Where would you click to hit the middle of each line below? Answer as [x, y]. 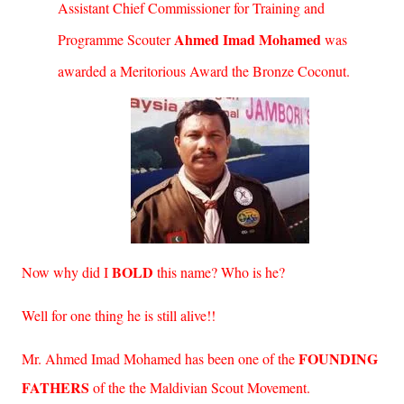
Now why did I [67, 272]
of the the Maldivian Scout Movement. [202, 387]
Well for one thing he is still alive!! [119, 315]
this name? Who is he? [219, 272]
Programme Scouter [116, 39]
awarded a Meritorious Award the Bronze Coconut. [204, 71]
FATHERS [57, 387]
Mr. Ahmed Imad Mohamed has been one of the [160, 358]
